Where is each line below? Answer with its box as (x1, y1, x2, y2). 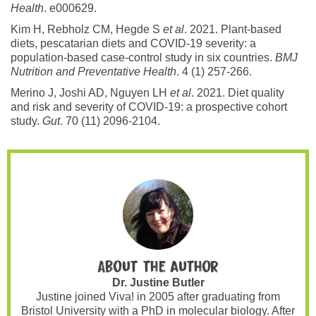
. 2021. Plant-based (184, 23, 281, 35)
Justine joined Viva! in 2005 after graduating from (36, 290, 280, 303)
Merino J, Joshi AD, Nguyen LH (11, 86, 170, 99)
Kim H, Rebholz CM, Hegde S (11, 23, 163, 35)
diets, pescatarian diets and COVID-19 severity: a (11, 37, 256, 49)
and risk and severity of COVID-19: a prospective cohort (11, 100, 287, 113)
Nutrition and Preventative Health (11, 65, 176, 78)
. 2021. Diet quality (191, 86, 284, 99)
